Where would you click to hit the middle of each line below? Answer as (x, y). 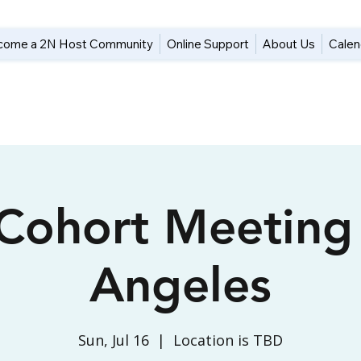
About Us (289, 44)
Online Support (208, 44)
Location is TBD (228, 340)
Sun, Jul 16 (114, 340)
